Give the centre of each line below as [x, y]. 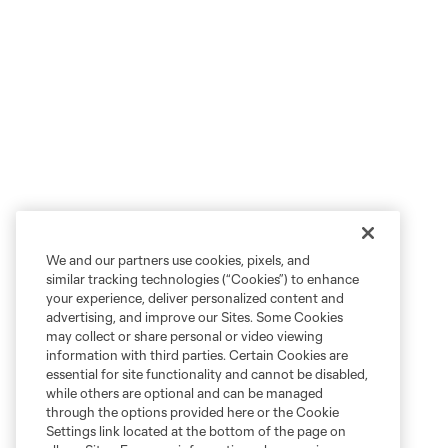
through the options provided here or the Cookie [192, 412]
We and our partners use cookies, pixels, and [178, 260]
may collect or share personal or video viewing [184, 336]
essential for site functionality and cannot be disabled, [207, 374]
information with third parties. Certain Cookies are [197, 355]
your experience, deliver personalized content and [195, 298]
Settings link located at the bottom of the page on [196, 431]
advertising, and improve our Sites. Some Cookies [194, 317]
